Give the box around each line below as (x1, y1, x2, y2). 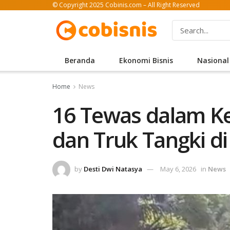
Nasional (197, 55, 229, 65)
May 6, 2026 (160, 164, 196, 174)
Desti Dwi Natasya (84, 164, 142, 174)
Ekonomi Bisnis (119, 55, 173, 65)
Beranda (64, 55, 95, 65)
